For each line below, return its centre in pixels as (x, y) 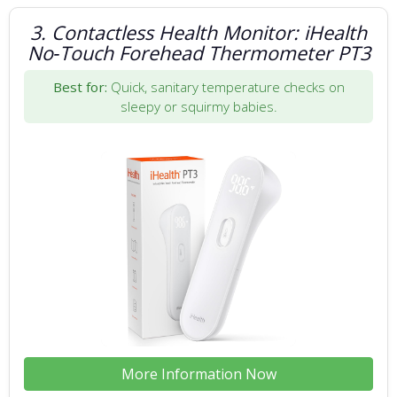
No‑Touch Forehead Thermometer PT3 (198, 52)
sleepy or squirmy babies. (198, 106)
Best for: (80, 86)
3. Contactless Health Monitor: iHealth (198, 32)
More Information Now (198, 374)
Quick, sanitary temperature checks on (226, 86)
